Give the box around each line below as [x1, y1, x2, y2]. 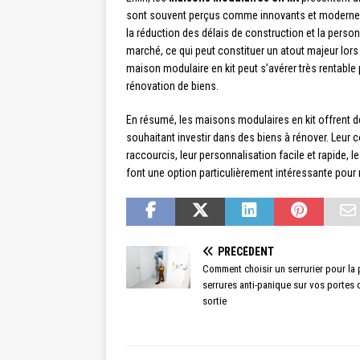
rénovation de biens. [126, 80, 219, 93]
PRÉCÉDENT [218, 245, 274, 259]
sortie [202, 295, 227, 308]
